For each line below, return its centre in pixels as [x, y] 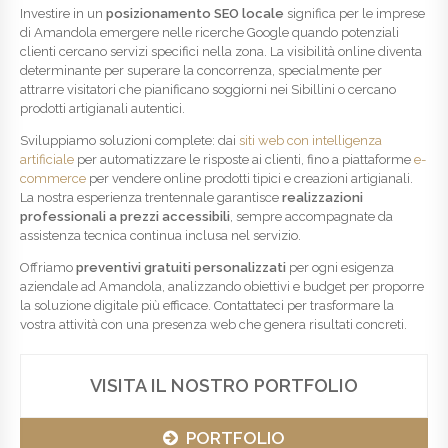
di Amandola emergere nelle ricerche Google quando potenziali [209, 33]
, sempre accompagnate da [311, 217]
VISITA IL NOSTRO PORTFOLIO [224, 385]
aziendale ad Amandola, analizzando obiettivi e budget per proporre [222, 287]
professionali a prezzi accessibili [125, 217]
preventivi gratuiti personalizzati [181, 268]
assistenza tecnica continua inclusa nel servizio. [160, 236]
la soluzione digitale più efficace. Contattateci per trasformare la [207, 306]
